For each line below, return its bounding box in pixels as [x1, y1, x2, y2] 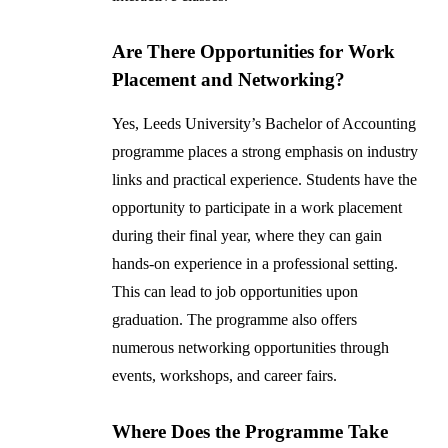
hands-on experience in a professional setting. [112, 255, 399, 273]
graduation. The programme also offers [112, 311, 358, 329]
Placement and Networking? [112, 69, 346, 91]
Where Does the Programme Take [112, 421, 389, 443]
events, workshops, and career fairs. [112, 367, 338, 385]
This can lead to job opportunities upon [112, 283, 359, 301]
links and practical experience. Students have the [112, 171, 418, 189]
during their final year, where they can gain [112, 227, 383, 245]
